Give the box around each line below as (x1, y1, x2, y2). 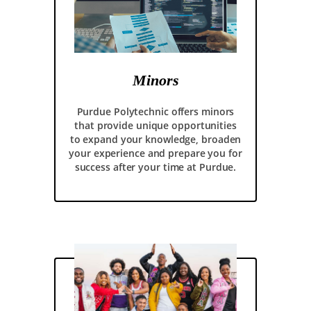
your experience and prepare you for (69, 146, 242, 160)
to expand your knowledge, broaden (69, 132, 242, 146)
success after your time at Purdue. (74, 160, 237, 174)
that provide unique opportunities (74, 118, 237, 132)
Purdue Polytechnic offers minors (76, 104, 235, 118)
